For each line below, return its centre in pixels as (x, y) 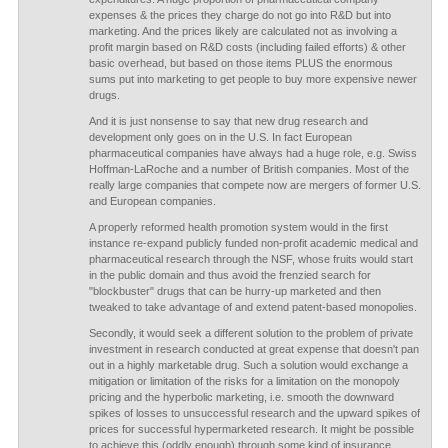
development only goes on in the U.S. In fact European (220, 137)
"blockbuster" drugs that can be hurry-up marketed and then (234, 291)
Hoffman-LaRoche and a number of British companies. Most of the (248, 169)
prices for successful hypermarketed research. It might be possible (251, 429)
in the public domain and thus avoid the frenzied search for (229, 275)
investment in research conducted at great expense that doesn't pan (253, 349)
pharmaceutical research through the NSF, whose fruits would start (250, 259)
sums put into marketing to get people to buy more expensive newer (252, 79)
